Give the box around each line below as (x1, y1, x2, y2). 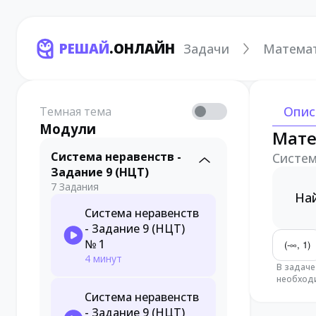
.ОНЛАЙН (109, 39, 175, 58)
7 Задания (51, 180, 99, 193)
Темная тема (39, 104, 111, 119)
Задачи (183, 40, 229, 57)
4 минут (85, 252, 122, 265)
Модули (39, 120, 96, 138)
